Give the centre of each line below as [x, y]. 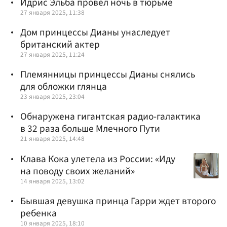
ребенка [39, 213]
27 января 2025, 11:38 [52, 12]
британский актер [60, 45]
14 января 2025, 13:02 [52, 181]
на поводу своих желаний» [78, 171]
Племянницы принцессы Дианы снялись [108, 75]
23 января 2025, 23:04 [52, 97]
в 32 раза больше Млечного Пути [90, 129]
